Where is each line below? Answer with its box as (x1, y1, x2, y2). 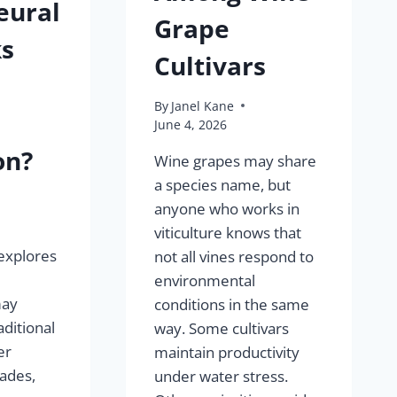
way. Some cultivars (154, 317, 290, 339)
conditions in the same (154, 293, 310, 315)
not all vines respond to (154, 245, 315, 267)
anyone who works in (154, 198, 300, 219)
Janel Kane (171, 97, 235, 114)
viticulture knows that (154, 222, 302, 243)
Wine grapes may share (154, 150, 317, 171)
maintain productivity (154, 341, 300, 362)
